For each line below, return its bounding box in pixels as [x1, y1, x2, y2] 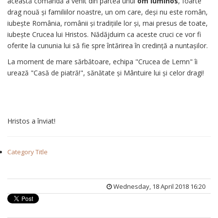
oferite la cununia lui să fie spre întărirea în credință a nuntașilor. [7, 40, 208, 50]
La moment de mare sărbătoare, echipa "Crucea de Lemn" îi [7, 56, 198, 66]
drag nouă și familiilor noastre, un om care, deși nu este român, [7, 7, 208, 17]
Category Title [7, 147, 48, 156]
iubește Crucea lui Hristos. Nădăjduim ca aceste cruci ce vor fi [7, 29, 201, 39]
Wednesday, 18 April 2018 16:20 [112, 182, 205, 191]
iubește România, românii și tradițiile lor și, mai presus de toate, [7, 18, 208, 28]
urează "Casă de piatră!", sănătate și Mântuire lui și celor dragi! [7, 68, 204, 77]
